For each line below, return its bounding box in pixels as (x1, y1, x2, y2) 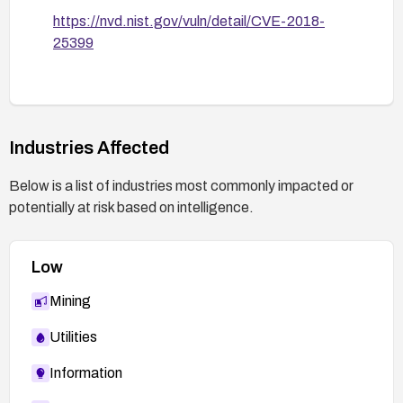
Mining (49, 292, 91, 309)
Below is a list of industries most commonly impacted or (9, 177, 354, 193)
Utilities (49, 328, 97, 345)
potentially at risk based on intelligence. (9, 199, 254, 215)
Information (49, 364, 122, 381)
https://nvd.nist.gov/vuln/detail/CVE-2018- (53, 13, 325, 29)
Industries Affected (9, 137, 169, 157)
